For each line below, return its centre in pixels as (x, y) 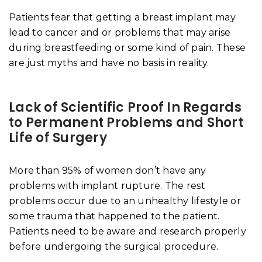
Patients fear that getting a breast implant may (122, 17)
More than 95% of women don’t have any (108, 170)
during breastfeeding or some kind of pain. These (127, 47)
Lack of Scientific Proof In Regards (125, 107)
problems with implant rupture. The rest (107, 185)
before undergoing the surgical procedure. (114, 246)
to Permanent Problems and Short (126, 122)
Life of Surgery (58, 137)
